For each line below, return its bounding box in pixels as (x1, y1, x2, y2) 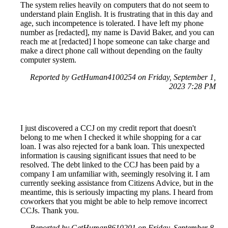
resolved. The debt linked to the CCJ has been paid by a (20, 160, 199, 169)
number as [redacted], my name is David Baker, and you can (20, 27, 214, 37)
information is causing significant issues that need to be (20, 151, 196, 160)
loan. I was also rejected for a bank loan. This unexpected (20, 141, 205, 151)
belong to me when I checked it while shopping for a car (20, 132, 201, 141)
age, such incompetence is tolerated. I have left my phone (20, 18, 204, 27)
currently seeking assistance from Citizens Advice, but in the (20, 178, 213, 187)
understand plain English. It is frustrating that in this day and (20, 9, 213, 18)
